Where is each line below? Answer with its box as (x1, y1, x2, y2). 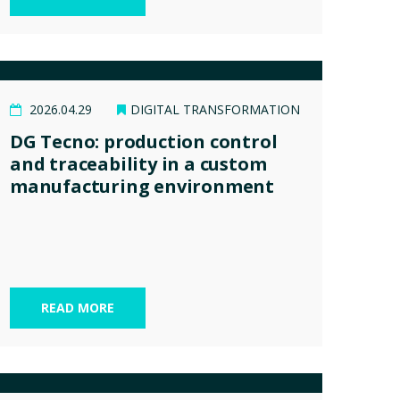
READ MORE (41, 298, 114, 316)
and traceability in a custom (10, 151, 267, 176)
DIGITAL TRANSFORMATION (130, 100, 300, 118)
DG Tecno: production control (10, 129, 278, 154)
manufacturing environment (10, 173, 274, 198)
